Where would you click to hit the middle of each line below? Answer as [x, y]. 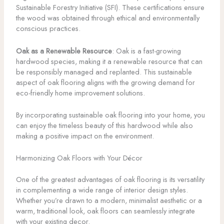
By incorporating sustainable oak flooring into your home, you [110, 115]
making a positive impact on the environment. [85, 136]
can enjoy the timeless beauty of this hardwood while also [104, 125]
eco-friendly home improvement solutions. [80, 92]
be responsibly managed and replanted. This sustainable [104, 71]
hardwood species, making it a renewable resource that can [109, 61]
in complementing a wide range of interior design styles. [102, 190]
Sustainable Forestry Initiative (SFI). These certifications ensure [110, 7]
